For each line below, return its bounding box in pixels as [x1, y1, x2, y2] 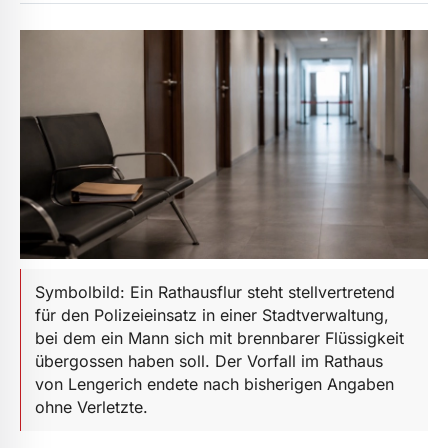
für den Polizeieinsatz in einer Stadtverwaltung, [35, 305, 389, 326]
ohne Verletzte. [35, 397, 148, 418]
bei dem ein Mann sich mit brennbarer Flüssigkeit [35, 328, 404, 349]
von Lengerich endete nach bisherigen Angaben [35, 374, 394, 395]
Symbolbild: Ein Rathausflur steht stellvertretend [35, 282, 395, 303]
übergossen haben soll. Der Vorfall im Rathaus [35, 351, 383, 372]
